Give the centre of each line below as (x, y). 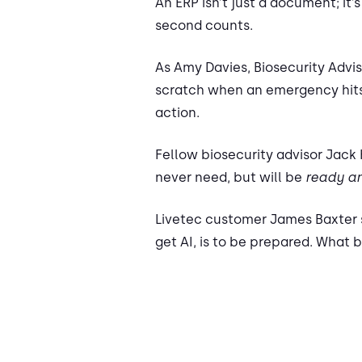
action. (177, 113)
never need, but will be (230, 178)
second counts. (204, 26)
